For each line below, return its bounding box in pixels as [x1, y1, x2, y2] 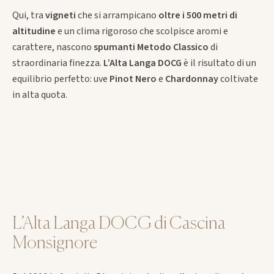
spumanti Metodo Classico [93, 40, 209, 54]
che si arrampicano [77, 8, 158, 22]
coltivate [218, 72, 258, 86]
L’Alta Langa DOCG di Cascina [12, 215, 226, 232]
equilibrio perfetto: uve [12, 72, 109, 86]
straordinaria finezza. [12, 56, 103, 70]
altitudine [12, 24, 56, 38]
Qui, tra [12, 8, 45, 22]
